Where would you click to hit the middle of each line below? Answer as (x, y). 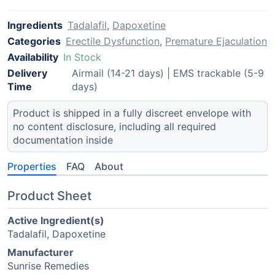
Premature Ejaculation (216, 41)
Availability (33, 57)
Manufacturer (41, 252)
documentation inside (63, 140)
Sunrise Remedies (48, 266)
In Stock (82, 57)
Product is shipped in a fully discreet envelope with (132, 113)
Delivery (27, 73)
